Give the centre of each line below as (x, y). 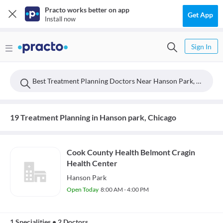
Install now (60, 19)
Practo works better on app (87, 10)
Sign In (201, 47)
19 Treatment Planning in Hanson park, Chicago (93, 117)
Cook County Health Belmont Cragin (131, 152)
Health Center (92, 163)
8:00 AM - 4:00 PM (125, 189)
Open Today (83, 189)
